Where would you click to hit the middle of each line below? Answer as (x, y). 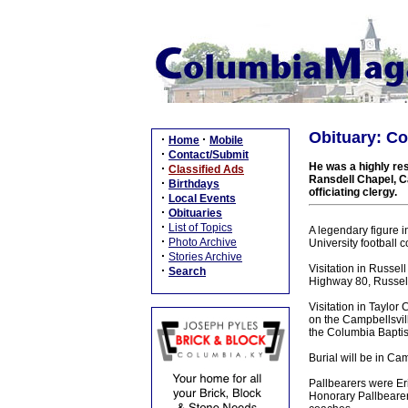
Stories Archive (205, 257)
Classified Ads (206, 169)
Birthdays (194, 184)
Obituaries (195, 213)
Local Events (202, 199)
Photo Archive (203, 242)
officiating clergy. (352, 192)
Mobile (226, 140)
